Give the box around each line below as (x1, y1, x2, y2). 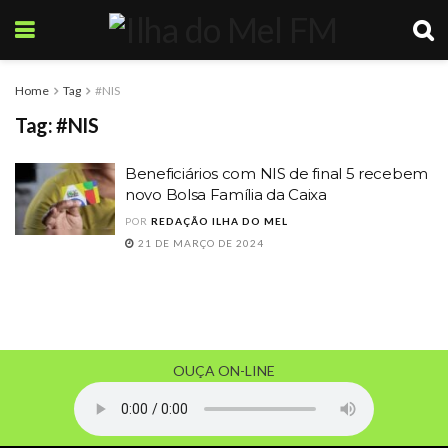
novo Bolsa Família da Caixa (125, 185, 327, 204)
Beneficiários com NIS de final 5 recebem (125, 164, 428, 183)
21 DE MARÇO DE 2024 (135, 237, 264, 249)
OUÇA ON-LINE (173, 362, 275, 379)
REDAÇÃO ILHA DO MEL (151, 215, 288, 227)
